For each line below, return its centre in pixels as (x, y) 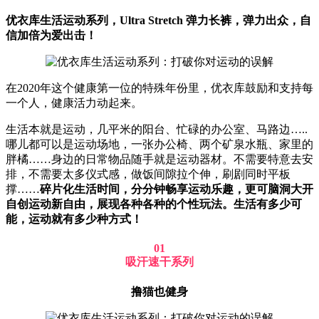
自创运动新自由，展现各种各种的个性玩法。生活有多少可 (154, 204)
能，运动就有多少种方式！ (74, 219)
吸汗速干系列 (159, 262)
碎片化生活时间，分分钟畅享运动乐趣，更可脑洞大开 (177, 189)
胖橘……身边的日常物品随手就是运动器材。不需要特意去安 (159, 159)
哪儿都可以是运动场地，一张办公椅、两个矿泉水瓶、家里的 (159, 144)
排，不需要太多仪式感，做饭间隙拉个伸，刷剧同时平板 (148, 174)
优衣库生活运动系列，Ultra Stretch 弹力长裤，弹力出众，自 (158, 20)
